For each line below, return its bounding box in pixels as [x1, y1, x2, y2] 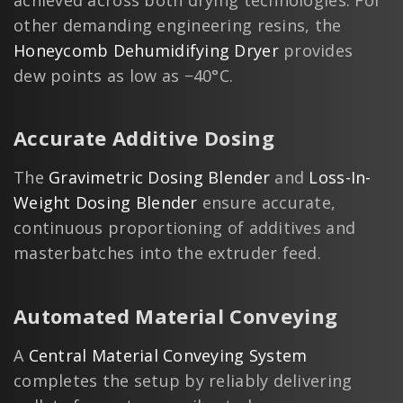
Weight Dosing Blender [13, 192, 198, 214]
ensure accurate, [197, 192, 336, 214]
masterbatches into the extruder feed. [13, 242, 321, 264]
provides [278, 39, 354, 61]
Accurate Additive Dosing [13, 124, 274, 152]
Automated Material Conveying [13, 302, 338, 329]
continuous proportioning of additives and [13, 217, 356, 239]
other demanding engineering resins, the [13, 13, 342, 36]
